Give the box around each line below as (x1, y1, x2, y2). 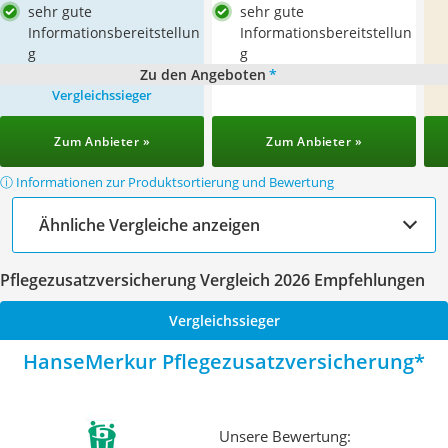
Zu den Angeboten (139, 65, 266, 84)
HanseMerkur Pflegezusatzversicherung (23, 348, 414, 375)
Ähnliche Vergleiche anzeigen (39, 213, 260, 236)
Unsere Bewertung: (219, 426, 352, 446)
